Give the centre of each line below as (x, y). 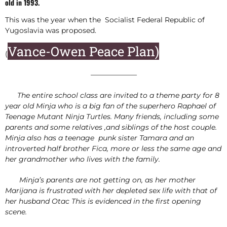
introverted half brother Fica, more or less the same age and (113, 148)
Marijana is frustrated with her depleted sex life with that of (111, 190)
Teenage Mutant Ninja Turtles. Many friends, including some (112, 116)
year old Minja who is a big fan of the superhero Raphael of (110, 106)
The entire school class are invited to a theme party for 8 (112, 95)
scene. (16, 212)
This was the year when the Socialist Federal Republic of (105, 20)
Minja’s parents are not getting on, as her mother (101, 180)
